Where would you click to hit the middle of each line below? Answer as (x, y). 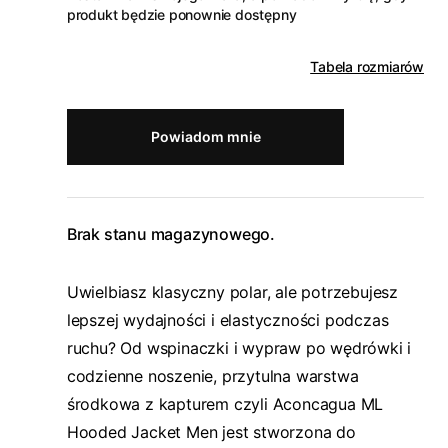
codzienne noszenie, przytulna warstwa (212, 376)
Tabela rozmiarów (367, 66)
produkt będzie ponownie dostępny (181, 14)
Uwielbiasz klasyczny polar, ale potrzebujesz (232, 292)
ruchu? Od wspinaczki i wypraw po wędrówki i (239, 348)
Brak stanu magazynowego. (170, 234)
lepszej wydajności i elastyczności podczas (227, 320)
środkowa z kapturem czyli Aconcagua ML (225, 404)
